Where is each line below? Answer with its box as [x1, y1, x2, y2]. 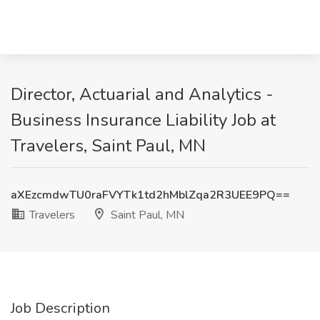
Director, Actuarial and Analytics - [11, 83, 274, 106]
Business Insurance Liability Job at [11, 109, 276, 131]
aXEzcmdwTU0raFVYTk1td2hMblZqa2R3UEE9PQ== [11, 187, 290, 203]
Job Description [11, 299, 110, 318]
